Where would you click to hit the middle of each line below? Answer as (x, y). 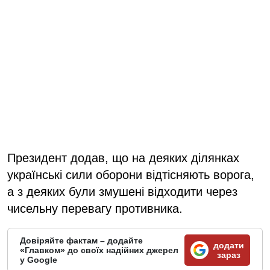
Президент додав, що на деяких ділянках (123, 158)
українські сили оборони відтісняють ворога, (131, 174)
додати (229, 245)
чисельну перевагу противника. (95, 208)
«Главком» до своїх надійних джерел (99, 250)
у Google (39, 259)
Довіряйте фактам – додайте (81, 240)
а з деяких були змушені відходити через (122, 191)
